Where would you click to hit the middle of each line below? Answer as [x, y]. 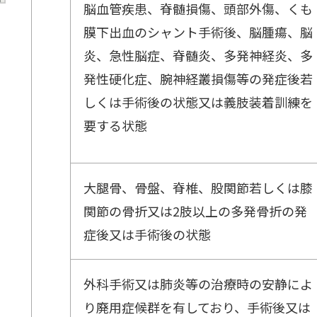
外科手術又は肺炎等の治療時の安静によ [198, 284]
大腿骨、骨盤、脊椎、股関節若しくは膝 [198, 188]
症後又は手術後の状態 [147, 235]
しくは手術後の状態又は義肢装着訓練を [198, 102]
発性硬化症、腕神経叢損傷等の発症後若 [198, 79]
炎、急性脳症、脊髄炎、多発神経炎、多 [198, 56]
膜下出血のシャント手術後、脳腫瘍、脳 [198, 32]
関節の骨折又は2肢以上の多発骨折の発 [195, 211]
